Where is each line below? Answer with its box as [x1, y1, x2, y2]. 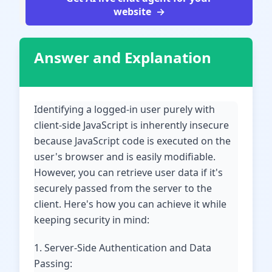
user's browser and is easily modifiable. [34, 150, 216, 163]
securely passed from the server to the [34, 182, 212, 195]
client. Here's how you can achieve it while [34, 197, 226, 211]
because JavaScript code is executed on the [34, 134, 231, 148]
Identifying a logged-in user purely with [34, 103, 215, 116]
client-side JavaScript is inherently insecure [34, 118, 229, 132]
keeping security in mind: [34, 213, 149, 226]
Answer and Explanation [34, 47, 211, 67]
